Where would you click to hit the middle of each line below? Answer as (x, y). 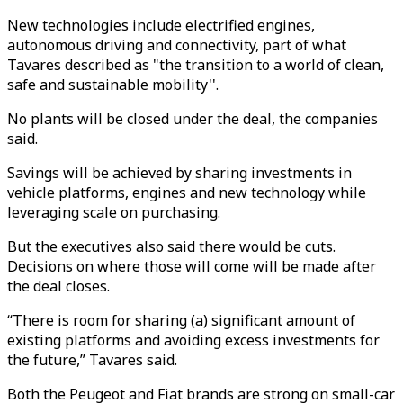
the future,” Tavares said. (92, 360)
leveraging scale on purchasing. (114, 212)
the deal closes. (58, 286)
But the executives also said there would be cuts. (171, 246)
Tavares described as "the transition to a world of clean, (196, 65)
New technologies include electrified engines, (161, 25)
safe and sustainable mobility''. (113, 85)
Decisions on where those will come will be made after (192, 266)
